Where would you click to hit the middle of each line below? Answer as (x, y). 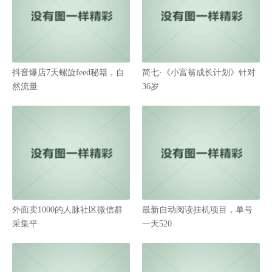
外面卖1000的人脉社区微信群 (67, 210)
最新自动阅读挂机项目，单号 (197, 210)
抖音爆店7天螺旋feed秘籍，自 (68, 73)
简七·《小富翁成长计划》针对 (199, 73)
